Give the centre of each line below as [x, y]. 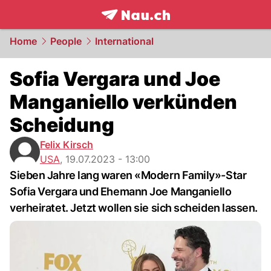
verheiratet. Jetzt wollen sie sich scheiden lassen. [134, 208]
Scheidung [62, 125]
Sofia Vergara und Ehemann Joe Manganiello [121, 191]
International [124, 41]
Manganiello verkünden [123, 102]
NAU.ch [175, 28]
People [66, 41]
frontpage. [128, 28]
